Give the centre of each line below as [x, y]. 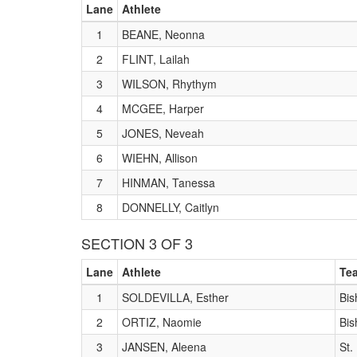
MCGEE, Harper [163, 108]
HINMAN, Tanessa [169, 182]
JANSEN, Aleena [164, 347]
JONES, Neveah [163, 133]
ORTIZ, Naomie [162, 322]
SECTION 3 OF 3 [137, 243]
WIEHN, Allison [160, 158]
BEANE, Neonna [163, 34]
